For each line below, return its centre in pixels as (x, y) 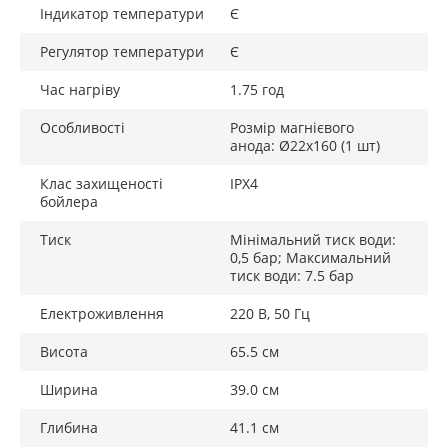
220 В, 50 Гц (270, 313)
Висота (64, 351)
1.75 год (257, 89)
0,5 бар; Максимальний (310, 257)
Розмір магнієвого (292, 127)
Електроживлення (102, 313)
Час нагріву (80, 89)
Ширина (69, 389)
